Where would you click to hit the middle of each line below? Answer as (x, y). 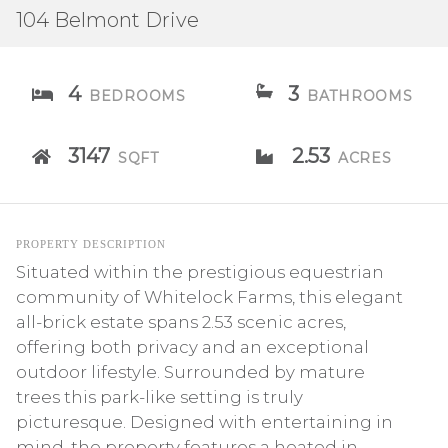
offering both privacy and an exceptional (192, 347)
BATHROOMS (360, 96)
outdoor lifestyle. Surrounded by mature (190, 372)
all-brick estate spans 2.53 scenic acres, (181, 322)
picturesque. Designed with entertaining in (204, 422)
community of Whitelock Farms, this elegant (209, 297)
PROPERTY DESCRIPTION (91, 244)
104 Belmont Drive (107, 20)
